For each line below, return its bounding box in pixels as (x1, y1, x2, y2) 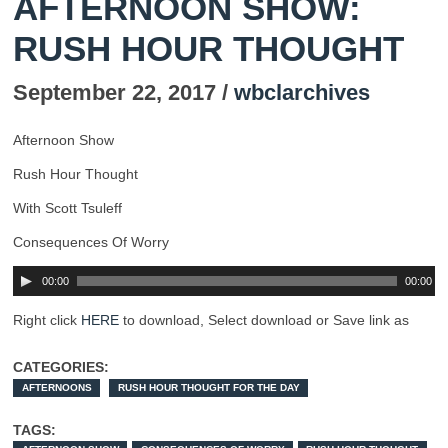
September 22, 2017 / (13, 80, 234, 106)
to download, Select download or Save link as (119, 312, 409, 329)
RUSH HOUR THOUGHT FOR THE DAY (117, 382, 300, 394)
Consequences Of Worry (13, 234, 169, 251)
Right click (13, 312, 81, 329)
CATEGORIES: (13, 359, 109, 376)
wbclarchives (234, 80, 370, 106)
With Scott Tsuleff (13, 200, 122, 217)
